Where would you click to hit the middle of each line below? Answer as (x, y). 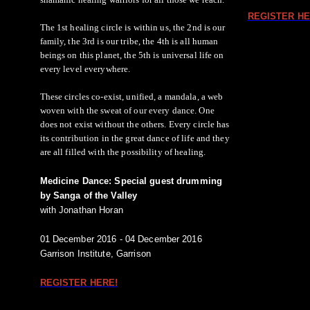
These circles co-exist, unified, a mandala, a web (131, 96)
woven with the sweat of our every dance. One (127, 110)
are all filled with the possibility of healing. (123, 152)
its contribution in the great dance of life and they (135, 138)
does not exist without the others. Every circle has (135, 124)
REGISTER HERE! (79, 282)
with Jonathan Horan (81, 210)
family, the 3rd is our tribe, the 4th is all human (129, 41)
